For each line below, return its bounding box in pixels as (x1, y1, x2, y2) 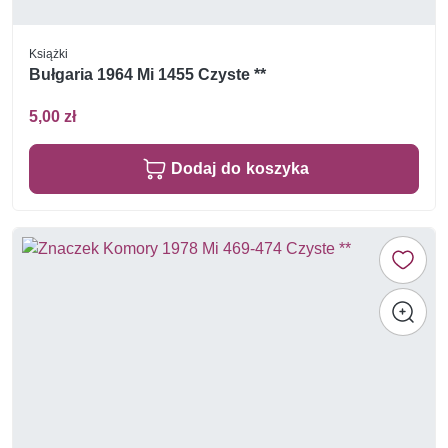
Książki (29, 45, 68, 61)
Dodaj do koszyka (171, 158, 309, 178)
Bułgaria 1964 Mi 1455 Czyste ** (29, 65, 266, 85)
